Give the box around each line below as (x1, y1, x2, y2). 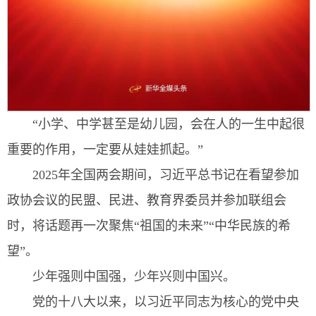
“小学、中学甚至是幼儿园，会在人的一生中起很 (32, 117, 305, 132)
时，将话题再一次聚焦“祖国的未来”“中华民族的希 (7, 219, 291, 233)
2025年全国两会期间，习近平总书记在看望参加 (32, 168, 299, 183)
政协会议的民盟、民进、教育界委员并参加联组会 (7, 193, 286, 208)
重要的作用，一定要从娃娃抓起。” (7, 142, 203, 157)
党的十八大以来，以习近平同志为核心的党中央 (32, 295, 299, 310)
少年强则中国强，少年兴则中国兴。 (32, 269, 236, 284)
